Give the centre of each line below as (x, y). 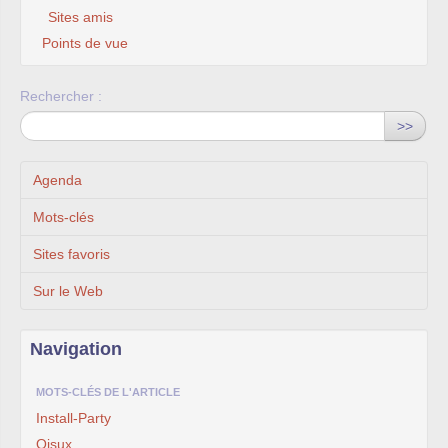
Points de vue (85, 43)
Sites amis (80, 17)
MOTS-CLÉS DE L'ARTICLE (108, 392)
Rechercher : (61, 96)
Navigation (76, 349)
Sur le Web (68, 291)
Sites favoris (71, 254)
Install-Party (73, 418)
